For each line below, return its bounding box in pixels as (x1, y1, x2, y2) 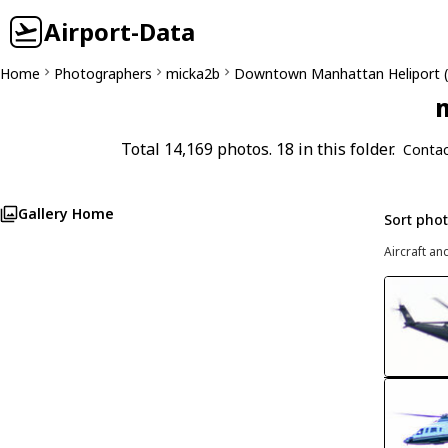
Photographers (54, 64, 152, 83)
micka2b (166, 64, 220, 83)
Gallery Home (18, 204, 114, 223)
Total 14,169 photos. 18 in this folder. (121, 138, 395, 160)
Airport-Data (44, 15, 195, 48)
